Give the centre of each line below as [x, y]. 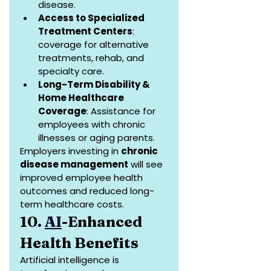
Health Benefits [79, 243]
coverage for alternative [95, 45]
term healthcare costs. [72, 204]
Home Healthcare [82, 98]
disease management [74, 165]
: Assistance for [122, 111]
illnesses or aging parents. [96, 138]
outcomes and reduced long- [87, 191]
